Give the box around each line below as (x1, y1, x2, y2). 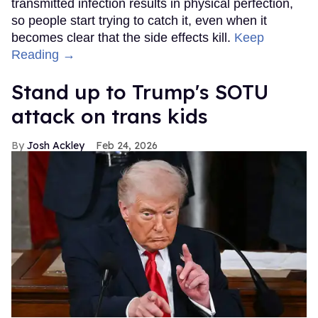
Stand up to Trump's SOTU (11, 79, 268, 105)
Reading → (11, 48, 75, 62)
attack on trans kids (11, 104, 208, 129)
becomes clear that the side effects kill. (11, 31, 234, 45)
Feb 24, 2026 (96, 139, 158, 153)
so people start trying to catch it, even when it (11, 13, 267, 28)
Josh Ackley (27, 139, 84, 153)
